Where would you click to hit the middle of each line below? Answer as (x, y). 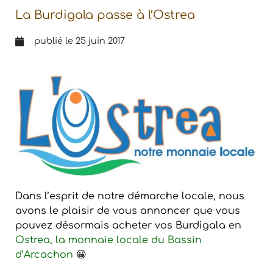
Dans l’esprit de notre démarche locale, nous (130, 197)
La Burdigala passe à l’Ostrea (105, 15)
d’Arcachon (44, 255)
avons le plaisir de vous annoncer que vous (128, 211)
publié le (55, 41)
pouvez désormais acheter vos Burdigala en (128, 226)
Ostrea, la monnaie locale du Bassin (108, 240)
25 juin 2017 (100, 41)
